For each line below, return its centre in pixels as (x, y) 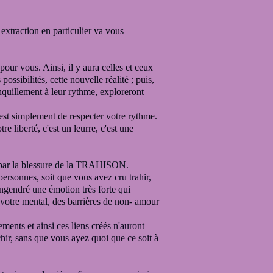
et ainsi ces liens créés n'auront (86, 226)
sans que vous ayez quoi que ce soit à (86, 238)
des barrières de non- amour (106, 201)
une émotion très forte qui (81, 189)
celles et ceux (127, 67)
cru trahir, (133, 177)
